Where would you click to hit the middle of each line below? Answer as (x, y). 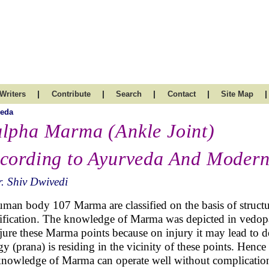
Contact (181, 94)
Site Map (237, 94)
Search (129, 94)
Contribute (71, 94)
